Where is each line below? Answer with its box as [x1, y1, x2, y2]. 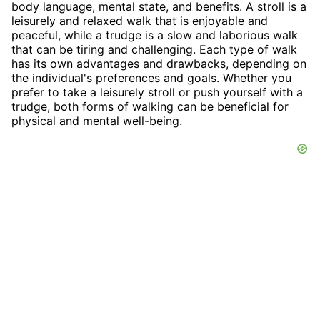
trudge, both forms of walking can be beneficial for [11, 99, 289, 114]
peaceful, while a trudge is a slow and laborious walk [11, 27, 298, 42]
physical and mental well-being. [11, 113, 182, 128]
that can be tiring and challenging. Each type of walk [11, 41, 297, 56]
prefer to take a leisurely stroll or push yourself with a [11, 84, 303, 99]
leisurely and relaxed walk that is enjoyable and [11, 13, 268, 28]
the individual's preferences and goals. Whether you [11, 70, 291, 85]
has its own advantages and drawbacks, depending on [11, 56, 306, 71]
